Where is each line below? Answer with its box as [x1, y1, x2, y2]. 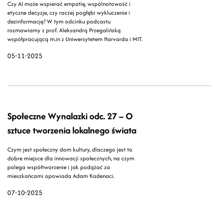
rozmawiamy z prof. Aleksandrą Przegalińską [7, 26, 121, 35]
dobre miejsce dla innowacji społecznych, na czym [7, 154, 134, 163]
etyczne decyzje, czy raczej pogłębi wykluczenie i [7, 8, 130, 17]
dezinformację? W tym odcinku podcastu [7, 17, 110, 26]
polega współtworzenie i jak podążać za [7, 163, 110, 172]
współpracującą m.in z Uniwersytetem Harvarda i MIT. [7, 35, 142, 44]
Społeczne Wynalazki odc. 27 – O [7, 109, 133, 123]
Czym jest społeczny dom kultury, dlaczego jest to [7, 145, 132, 154]
